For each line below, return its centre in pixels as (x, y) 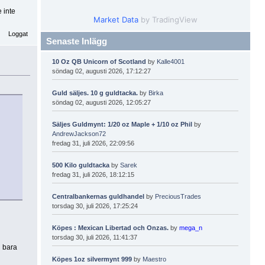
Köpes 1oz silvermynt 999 (92, 259)
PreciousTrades (178, 196)
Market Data (116, 19)
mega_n (191, 227)
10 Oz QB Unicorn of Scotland (99, 61)
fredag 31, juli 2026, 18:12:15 (93, 174)
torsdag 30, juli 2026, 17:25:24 (95, 206)
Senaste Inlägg (77, 41)
